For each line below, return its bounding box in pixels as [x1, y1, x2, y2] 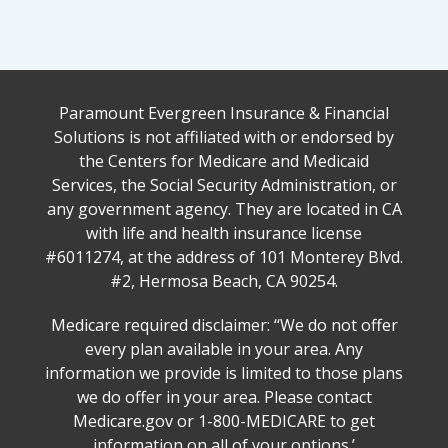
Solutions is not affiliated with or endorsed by [54, 126, 394, 149]
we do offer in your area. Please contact [76, 386, 372, 409]
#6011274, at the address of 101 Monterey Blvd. [45, 246, 403, 269]
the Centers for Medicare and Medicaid [79, 150, 369, 173]
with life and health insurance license [86, 222, 362, 245]
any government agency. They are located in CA [46, 198, 402, 221]
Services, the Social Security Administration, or [51, 174, 397, 197]
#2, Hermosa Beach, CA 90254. [110, 270, 338, 293]
